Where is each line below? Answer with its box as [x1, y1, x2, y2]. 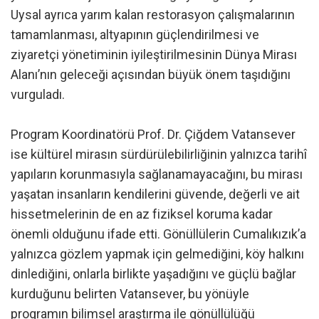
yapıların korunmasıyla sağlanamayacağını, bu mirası [11, 166, 303, 182]
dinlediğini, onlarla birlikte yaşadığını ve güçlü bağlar [11, 266, 296, 281]
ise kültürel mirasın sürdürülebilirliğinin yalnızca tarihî [11, 146, 307, 162]
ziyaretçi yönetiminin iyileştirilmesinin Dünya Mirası [11, 46, 297, 62]
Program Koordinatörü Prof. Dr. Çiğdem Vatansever [11, 126, 296, 142]
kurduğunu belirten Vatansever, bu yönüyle [11, 286, 249, 301]
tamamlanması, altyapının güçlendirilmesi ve [11, 26, 259, 42]
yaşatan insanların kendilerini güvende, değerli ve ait [11, 186, 300, 202]
